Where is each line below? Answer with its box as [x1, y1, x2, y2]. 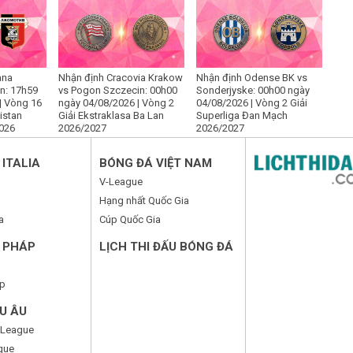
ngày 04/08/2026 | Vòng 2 [58, 97, 174, 110]
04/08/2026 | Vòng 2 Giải [196, 97, 307, 110]
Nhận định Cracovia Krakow [58, 72, 183, 84]
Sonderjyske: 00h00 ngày [196, 84, 310, 97]
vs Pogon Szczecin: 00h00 [58, 84, 177, 97]
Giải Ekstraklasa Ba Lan [58, 110, 164, 122]
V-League [99, 176, 143, 188]
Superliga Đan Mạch [196, 110, 288, 122]
